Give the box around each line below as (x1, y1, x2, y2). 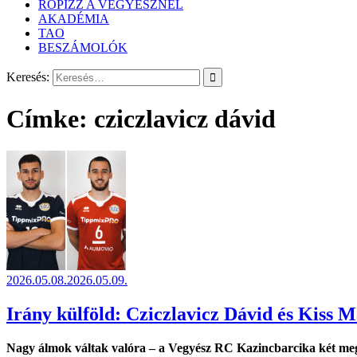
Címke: (6, 104, 94, 133)
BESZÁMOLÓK (38, 41, 127, 55)
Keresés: (6, 70, 49, 84)
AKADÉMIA (38, 12, 109, 26)
